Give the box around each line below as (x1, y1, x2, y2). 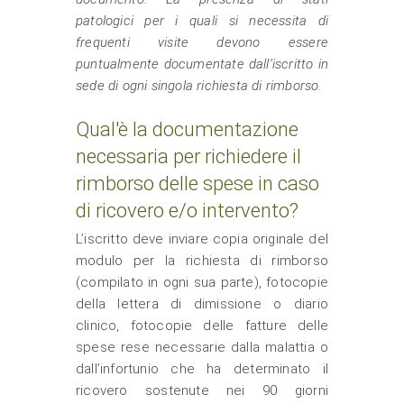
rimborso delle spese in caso (76, 172, 319, 195)
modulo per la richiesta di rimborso (76, 252, 328, 269)
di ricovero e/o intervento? (76, 199, 298, 222)
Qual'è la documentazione (76, 118, 298, 141)
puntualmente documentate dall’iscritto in (76, 56, 328, 72)
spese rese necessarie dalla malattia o (76, 339, 328, 355)
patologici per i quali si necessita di (76, 13, 328, 29)
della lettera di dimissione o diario (76, 296, 328, 312)
